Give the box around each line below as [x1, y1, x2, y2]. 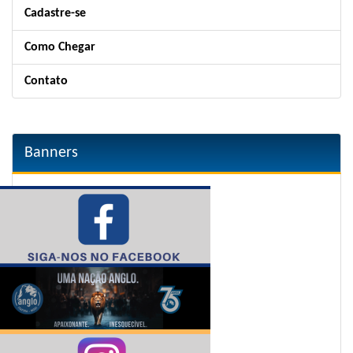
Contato [24, 75, 68, 88]
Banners [24, 145, 78, 162]
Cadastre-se [24, 7, 86, 20]
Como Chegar [24, 41, 95, 54]
